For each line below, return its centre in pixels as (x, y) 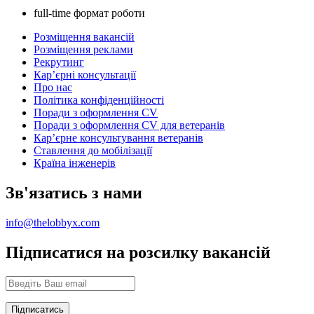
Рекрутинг (59, 62)
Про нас (53, 88)
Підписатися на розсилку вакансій (138, 252)
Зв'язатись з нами (74, 192)
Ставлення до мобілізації (93, 151)
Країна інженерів (75, 163)
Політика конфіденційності (99, 100)
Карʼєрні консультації (85, 75)
